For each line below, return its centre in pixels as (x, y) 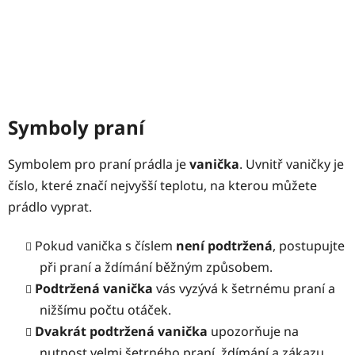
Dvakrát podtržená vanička (121, 331)
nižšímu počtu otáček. (107, 309)
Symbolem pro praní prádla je (99, 164)
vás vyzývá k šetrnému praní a (244, 288)
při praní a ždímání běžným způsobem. (156, 267)
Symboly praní (78, 127)
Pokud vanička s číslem (105, 245)
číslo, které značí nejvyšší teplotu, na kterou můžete (162, 185)
